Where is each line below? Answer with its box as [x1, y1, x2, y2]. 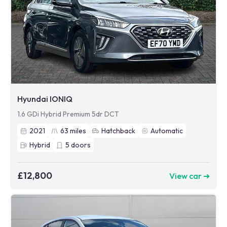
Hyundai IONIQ [17, 94, 72, 104]
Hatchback [101, 126, 135, 135]
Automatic [150, 126, 183, 135]
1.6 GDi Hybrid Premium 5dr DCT [17, 109, 119, 119]
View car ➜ [169, 170, 210, 181]
